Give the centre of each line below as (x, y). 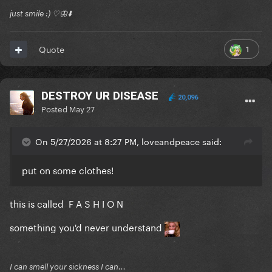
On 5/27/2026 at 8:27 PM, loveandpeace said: (128, 141)
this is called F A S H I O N (66, 203)
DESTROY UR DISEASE (100, 96)
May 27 (82, 108)
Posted (55, 108)
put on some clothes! (68, 170)
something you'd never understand (87, 227)
